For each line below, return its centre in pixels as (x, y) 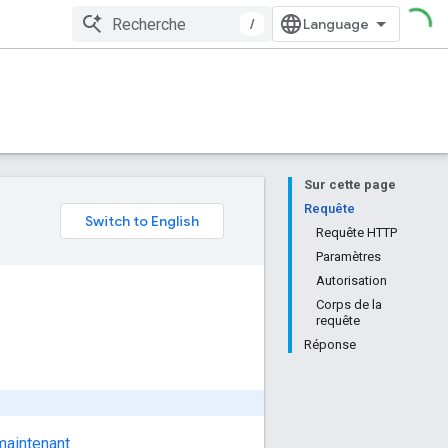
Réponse (330, 344)
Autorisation (351, 280)
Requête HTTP (356, 232)
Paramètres (348, 256)
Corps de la (349, 304)
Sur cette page (350, 184)
